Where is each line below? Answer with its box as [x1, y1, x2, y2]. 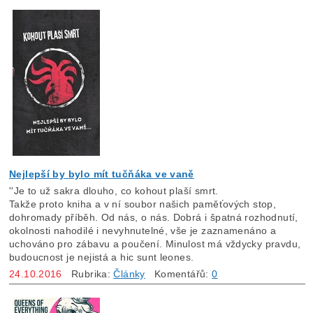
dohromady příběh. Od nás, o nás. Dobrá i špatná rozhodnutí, [9, 212, 298, 224]
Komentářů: [145, 268, 212, 280]
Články [113, 268, 145, 280]
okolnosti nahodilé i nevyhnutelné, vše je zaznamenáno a [9, 225, 277, 237]
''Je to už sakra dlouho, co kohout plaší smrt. [9, 185, 222, 197]
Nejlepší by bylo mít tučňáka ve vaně [9, 168, 194, 180]
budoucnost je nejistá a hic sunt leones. [9, 252, 197, 263]
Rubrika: [61, 268, 114, 280]
